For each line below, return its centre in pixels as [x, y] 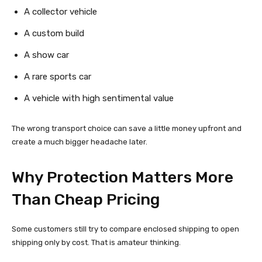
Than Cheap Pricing [86, 200]
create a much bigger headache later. [80, 142]
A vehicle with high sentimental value [99, 99]
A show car [46, 55]
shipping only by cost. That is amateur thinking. [96, 243]
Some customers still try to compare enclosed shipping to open [125, 229]
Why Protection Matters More [123, 177]
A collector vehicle [61, 12]
